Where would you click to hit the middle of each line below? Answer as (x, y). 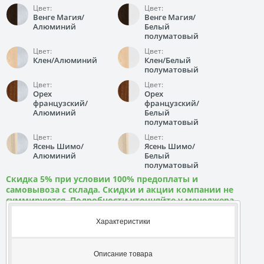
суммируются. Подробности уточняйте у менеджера (120, 200)
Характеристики (123, 221)
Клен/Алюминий (65, 60)
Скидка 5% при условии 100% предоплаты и (102, 179)
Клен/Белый (168, 60)
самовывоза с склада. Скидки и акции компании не (120, 189)
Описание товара (123, 254)
